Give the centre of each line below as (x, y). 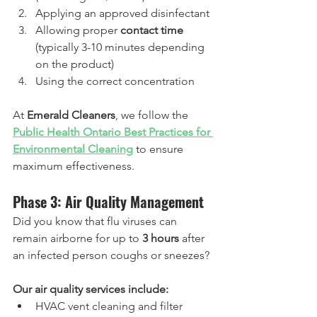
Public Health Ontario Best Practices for (113, 132)
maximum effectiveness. (74, 166)
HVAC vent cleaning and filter (110, 306)
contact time (152, 30)
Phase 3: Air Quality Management (108, 202)
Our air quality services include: (91, 289)
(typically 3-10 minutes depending (121, 47)
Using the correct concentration (115, 81)
